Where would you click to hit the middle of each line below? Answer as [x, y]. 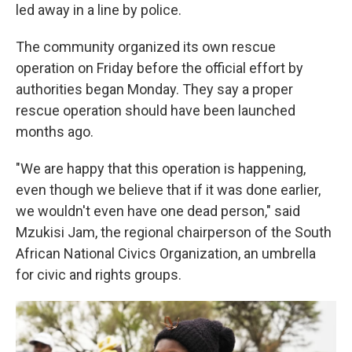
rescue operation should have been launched [156, 110]
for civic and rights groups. [99, 275]
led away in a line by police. [99, 10]
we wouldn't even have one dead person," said [158, 211]
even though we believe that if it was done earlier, [168, 190]
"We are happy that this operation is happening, [161, 169]
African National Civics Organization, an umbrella [166, 253]
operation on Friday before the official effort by [159, 68]
